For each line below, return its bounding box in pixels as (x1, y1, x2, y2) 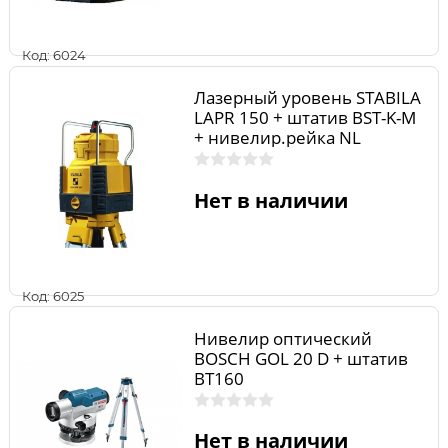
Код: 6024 (22, 47, 86, 64)
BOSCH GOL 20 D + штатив (193, 346, 408, 370)
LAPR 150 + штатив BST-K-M (193, 106, 416, 130)
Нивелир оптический (193, 326, 372, 350)
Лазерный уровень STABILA (193, 86, 421, 110)
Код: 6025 (22, 287, 84, 304)
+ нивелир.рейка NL (193, 126, 361, 150)
